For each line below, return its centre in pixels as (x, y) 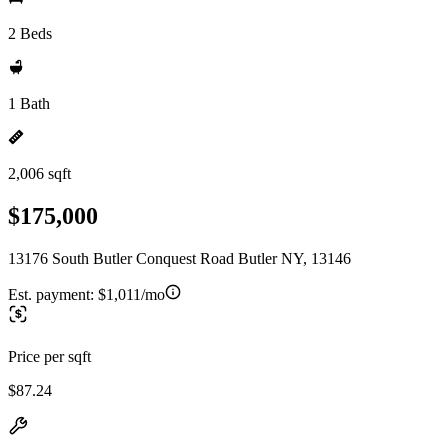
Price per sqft (49, 356)
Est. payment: (53, 294)
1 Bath (29, 103)
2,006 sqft (39, 173)
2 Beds (30, 33)
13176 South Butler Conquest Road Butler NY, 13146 (179, 258)
